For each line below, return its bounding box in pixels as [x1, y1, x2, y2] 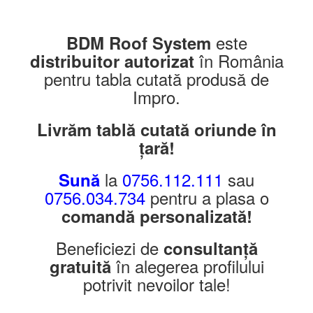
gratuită [49, 254, 111, 278]
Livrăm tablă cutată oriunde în [36, 117, 277, 141]
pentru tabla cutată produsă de [44, 66, 269, 91]
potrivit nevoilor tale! [82, 272, 231, 296]
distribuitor [29, 49, 119, 73]
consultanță [163, 236, 258, 260]
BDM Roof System [66, 31, 211, 54]
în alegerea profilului [110, 254, 264, 278]
